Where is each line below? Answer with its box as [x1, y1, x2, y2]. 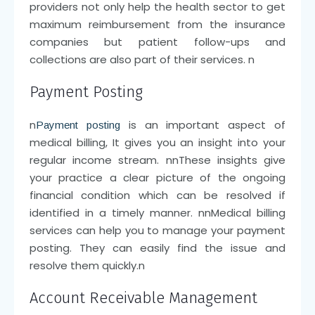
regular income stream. [29, 152, 166, 167]
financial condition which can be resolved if [29, 187, 286, 202]
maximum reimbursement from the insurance [29, 16, 286, 32]
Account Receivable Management [29, 288, 257, 307]
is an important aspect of [120, 117, 286, 132]
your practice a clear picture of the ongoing [29, 169, 286, 185]
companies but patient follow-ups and [29, 34, 286, 49]
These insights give [178, 152, 286, 167]
